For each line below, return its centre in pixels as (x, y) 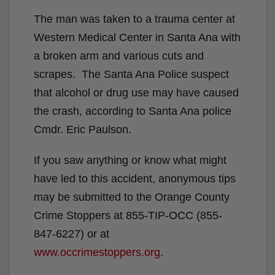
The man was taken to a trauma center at (134, 19)
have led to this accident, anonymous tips (135, 178)
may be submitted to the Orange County (132, 197)
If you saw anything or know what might (130, 160)
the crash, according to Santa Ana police (133, 111)
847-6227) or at (72, 234)
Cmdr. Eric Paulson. (83, 129)
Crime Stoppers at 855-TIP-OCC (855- (128, 215)
